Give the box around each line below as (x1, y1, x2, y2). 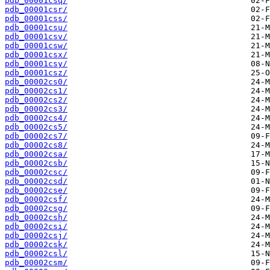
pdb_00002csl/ (5, 249, 67, 259)
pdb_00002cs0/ (5, 77, 67, 87)
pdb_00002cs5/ (5, 122, 67, 132)
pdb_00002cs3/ (5, 104, 67, 114)
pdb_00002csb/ (5, 159, 67, 168)
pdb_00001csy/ (5, 59, 67, 69)
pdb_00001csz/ (5, 68, 67, 78)
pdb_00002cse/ (5, 186, 67, 195)
